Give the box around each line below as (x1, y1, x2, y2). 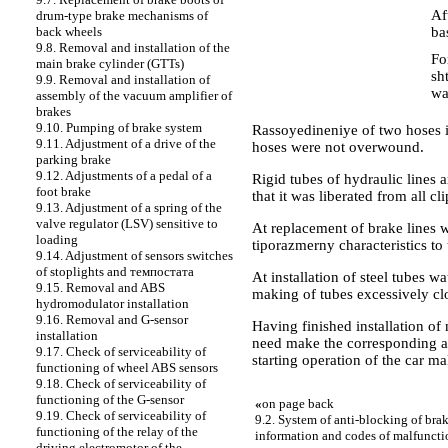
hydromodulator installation (36, 296, 189, 311)
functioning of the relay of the (36, 424, 198, 439)
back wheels (36, 24, 102, 39)
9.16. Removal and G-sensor (36, 312, 188, 327)
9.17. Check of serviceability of (36, 344, 206, 359)
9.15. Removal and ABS (36, 280, 165, 295)
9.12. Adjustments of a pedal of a (36, 168, 212, 183)
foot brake (36, 184, 91, 199)
